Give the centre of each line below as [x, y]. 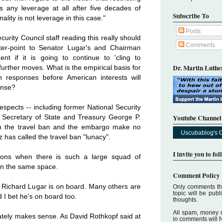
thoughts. [185, 199]
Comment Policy [196, 175]
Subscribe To [191, 16]
